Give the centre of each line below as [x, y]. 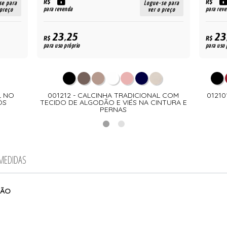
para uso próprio [62, 46]
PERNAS [113, 110]
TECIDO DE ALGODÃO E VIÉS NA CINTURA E [113, 103]
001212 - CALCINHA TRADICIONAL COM [113, 96]
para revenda [58, 9]
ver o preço [162, 10]
